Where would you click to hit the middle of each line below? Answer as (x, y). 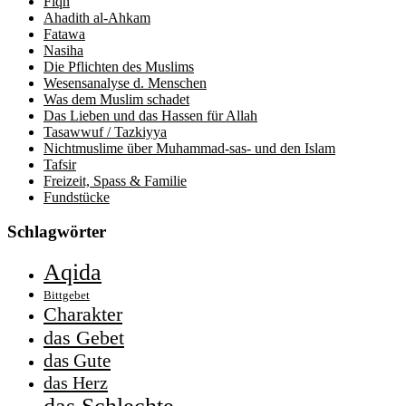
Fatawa (64, 34)
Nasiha (63, 50)
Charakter (83, 314)
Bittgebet (67, 295)
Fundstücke (77, 197)
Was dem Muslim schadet (116, 99)
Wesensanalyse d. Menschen (125, 82)
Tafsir (60, 164)
